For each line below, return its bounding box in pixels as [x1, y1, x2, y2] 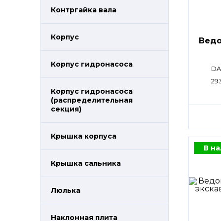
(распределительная [51, 96, 133, 105]
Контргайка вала [51, 5, 116, 14]
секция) [51, 105, 81, 113]
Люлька [51, 186, 80, 195]
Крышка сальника [51, 159, 121, 168]
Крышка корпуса [51, 132, 116, 141]
